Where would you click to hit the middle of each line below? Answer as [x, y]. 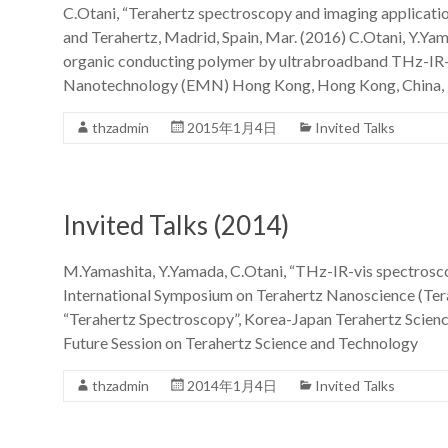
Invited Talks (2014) [176, 224]
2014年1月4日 [232, 385]
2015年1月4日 [232, 127]
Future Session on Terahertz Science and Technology [240, 342]
